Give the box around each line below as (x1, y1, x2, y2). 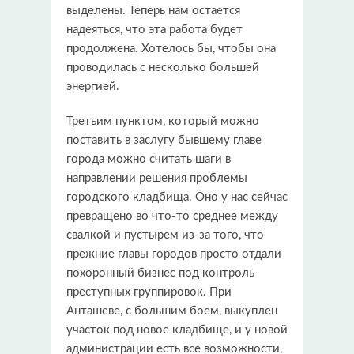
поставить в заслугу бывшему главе (66, 134, 262, 146)
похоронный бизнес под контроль (66, 266, 254, 279)
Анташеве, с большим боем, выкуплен (66, 304, 277, 317)
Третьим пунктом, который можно (66, 115, 259, 127)
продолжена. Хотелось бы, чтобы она (66, 42, 276, 55)
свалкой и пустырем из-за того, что (66, 228, 264, 241)
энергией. (66, 80, 119, 92)
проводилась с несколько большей (66, 61, 259, 73)
